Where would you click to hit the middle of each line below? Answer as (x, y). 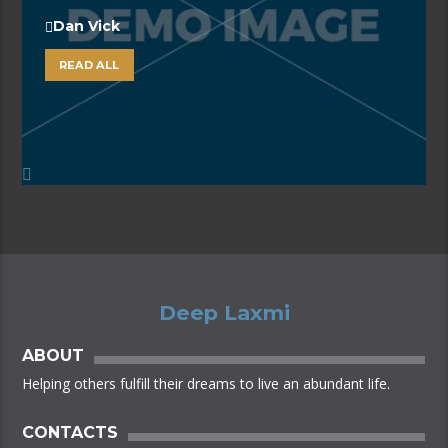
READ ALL (89, 64)
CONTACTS (70, 432)
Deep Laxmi (224, 312)
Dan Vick (86, 25)
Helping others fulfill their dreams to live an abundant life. (206, 384)
